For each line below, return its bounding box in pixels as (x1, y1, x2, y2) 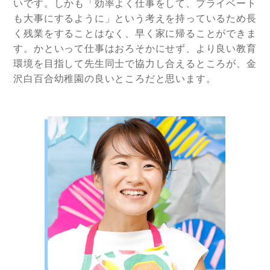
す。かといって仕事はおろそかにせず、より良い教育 (13, 43, 257, 54)
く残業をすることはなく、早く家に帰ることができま (13, 28, 257, 39)
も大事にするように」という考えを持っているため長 (13, 13, 257, 24)
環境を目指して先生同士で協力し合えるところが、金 (13, 58, 257, 69)
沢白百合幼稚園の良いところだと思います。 (13, 74, 216, 84)
